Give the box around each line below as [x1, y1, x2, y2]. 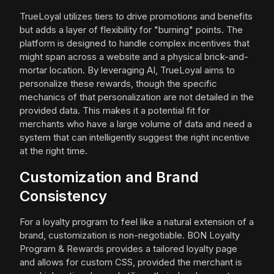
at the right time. [20, 145, 87, 157]
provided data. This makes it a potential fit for [20, 105, 210, 117]
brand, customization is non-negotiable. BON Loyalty [20, 229, 240, 242]
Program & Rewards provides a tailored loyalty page [20, 243, 237, 255]
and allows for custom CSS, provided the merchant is [20, 256, 242, 268]
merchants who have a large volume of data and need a [20, 118, 252, 130]
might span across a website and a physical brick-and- [20, 51, 248, 63]
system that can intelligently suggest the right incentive [20, 131, 250, 144]
